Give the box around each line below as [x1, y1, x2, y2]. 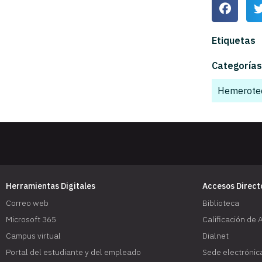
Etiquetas [212, 34, 256, 46]
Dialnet [202, 230, 229, 241]
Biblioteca [202, 197, 239, 208]
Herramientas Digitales [6, 180, 95, 191]
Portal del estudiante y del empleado [6, 246, 141, 257]
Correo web [6, 197, 49, 208]
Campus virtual [6, 230, 61, 241]
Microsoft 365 [6, 213, 56, 225]
